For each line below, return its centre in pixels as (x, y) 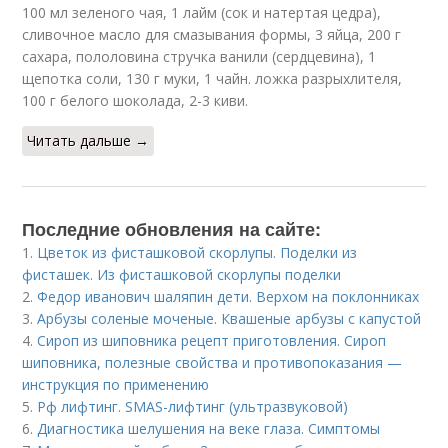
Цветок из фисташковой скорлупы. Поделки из (197, 252)
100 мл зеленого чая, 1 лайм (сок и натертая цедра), (202, 12)
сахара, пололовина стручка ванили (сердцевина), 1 (199, 56)
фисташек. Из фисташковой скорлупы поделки (182, 274)
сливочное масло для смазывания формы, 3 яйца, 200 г (212, 34)
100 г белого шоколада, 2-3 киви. (135, 100)
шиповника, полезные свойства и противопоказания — (212, 362)
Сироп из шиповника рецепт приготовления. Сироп (212, 340)
